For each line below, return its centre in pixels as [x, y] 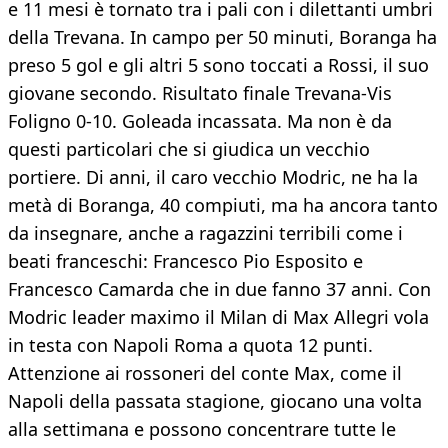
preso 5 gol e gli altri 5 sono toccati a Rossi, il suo [218, 65]
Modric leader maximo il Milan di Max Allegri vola [218, 317]
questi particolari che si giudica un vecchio [189, 149]
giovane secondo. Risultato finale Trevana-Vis [200, 93]
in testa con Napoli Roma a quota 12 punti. [190, 345]
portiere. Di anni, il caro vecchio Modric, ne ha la [213, 177]
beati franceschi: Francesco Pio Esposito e [185, 261]
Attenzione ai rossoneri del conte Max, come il [205, 373]
